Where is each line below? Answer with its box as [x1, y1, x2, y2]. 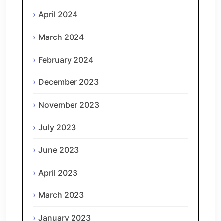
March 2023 [38, 190, 84, 200]
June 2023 [38, 145, 79, 155]
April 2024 [38, 9, 77, 20]
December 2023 [38, 77, 99, 87]
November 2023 [38, 100, 99, 110]
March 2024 [38, 32, 84, 42]
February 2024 [38, 54, 93, 65]
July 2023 [38, 122, 76, 133]
